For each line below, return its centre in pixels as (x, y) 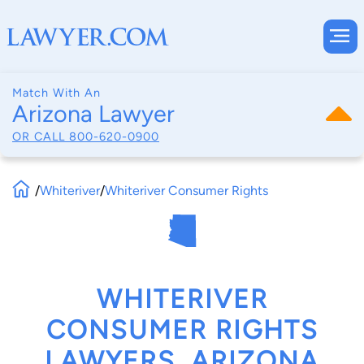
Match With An (56, 93)
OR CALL (41, 136)
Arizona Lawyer (93, 114)
